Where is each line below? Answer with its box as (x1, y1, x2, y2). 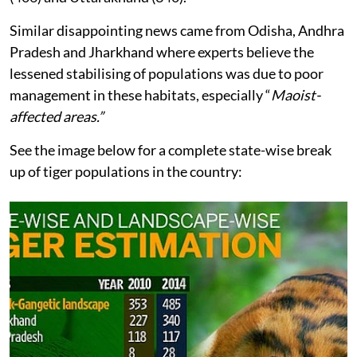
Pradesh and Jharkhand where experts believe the (10, 43, 314, 61)
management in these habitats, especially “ (10, 86, 271, 104)
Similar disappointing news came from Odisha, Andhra (10, 22, 344, 40)
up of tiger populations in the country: (10, 163, 242, 181)
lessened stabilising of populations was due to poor (10, 65, 324, 83)
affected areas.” (10, 108, 104, 126)
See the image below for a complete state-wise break (10, 141, 331, 159)
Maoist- (271, 86, 320, 104)
